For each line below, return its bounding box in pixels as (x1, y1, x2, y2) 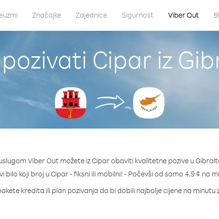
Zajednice (75, 10, 107, 20)
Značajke (32, 10, 61, 20)
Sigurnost (121, 10, 153, 20)
